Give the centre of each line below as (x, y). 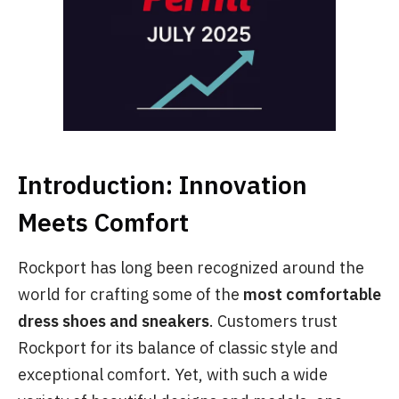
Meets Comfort (103, 222)
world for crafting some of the (130, 294)
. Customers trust (273, 321)
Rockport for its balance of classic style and (178, 348)
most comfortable (312, 294)
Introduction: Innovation (163, 185)
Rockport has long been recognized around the (191, 268)
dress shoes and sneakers (114, 321)
